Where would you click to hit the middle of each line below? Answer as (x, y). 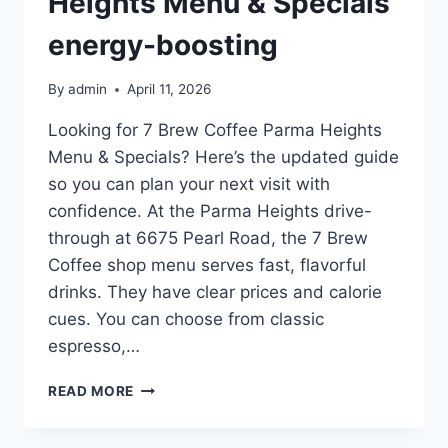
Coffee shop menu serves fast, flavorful (207, 265)
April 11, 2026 (169, 89)
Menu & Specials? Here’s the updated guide (223, 157)
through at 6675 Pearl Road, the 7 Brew (208, 238)
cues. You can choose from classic (186, 319)
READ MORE (91, 391)
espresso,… (94, 346)
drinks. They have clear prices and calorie (215, 292)
